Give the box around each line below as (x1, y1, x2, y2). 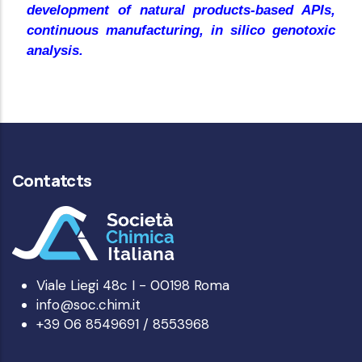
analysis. (27, 43, 83, 59)
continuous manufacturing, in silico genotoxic (27, 23, 335, 39)
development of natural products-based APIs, (27, 2, 335, 19)
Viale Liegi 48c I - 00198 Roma (36, 276, 229, 294)
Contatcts (12, 169, 92, 192)
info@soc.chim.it (36, 295, 141, 314)
